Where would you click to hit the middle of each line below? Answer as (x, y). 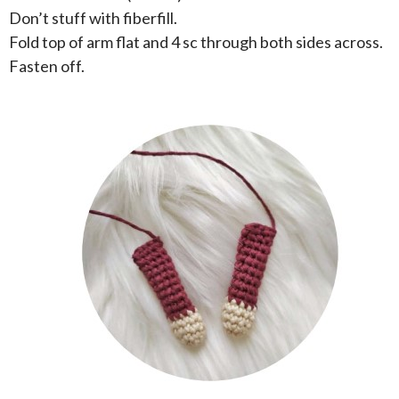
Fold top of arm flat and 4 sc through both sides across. (196, 42)
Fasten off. (47, 66)
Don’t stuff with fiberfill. (93, 18)
